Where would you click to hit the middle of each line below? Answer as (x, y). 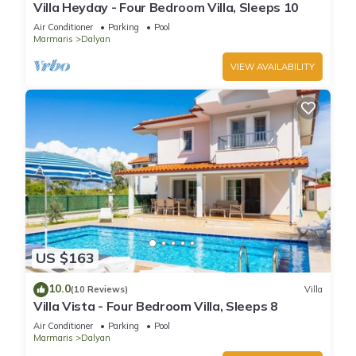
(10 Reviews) (99, 290)
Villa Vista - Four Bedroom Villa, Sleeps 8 (156, 306)
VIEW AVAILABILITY (273, 67)
